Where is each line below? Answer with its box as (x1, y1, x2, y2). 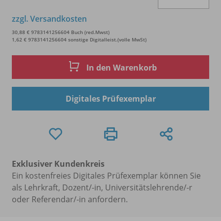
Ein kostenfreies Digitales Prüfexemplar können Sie (12, 170, 201, 181)
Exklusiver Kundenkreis (12, 158, 105, 169)
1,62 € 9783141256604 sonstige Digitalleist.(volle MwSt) (12, 36, 147, 43)
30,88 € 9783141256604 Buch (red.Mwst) (12, 28, 110, 36)
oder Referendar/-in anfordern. (12, 193, 128, 205)
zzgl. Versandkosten (12, 13, 87, 24)
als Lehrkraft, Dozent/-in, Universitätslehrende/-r (12, 182, 192, 193)
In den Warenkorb (84, 62, 157, 74)
